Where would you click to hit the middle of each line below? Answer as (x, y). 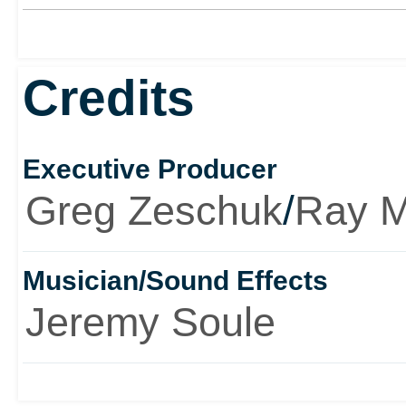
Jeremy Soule (150, 323)
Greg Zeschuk (154, 210)
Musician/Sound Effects (175, 281)
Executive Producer (150, 169)
